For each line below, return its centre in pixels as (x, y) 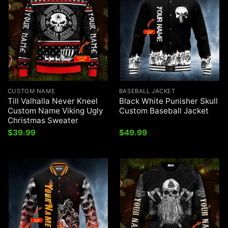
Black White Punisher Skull (168, 101)
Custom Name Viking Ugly (55, 111)
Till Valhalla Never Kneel (52, 101)
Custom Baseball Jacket (164, 111)
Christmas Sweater (43, 121)
